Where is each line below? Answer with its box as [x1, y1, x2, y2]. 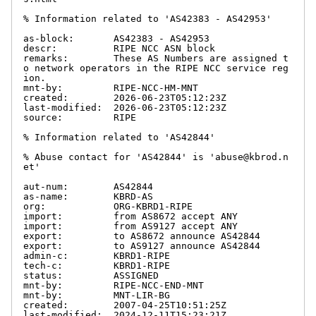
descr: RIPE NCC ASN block [23, 42, 215, 54]
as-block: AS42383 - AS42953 [23, 32, 209, 44]
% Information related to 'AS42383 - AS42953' [23, 13, 272, 24]
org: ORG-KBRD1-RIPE [23, 200, 193, 212]
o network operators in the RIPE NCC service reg [23, 62, 288, 73]
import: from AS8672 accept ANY [23, 210, 238, 221]
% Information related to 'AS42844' [23, 131, 215, 142]
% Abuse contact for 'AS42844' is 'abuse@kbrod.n [23, 151, 288, 162]
